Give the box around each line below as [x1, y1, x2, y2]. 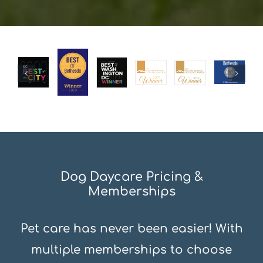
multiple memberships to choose [31, 243, 232, 257]
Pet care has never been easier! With [20, 222, 243, 236]
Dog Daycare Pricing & [60, 170, 203, 184]
